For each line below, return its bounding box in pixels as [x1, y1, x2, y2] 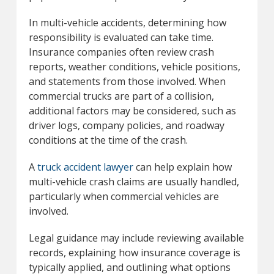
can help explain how [133, 160, 232, 174]
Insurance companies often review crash [28, 45, 214, 59]
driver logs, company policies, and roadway [28, 118, 224, 132]
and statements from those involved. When [28, 74, 226, 88]
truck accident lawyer [37, 160, 133, 174]
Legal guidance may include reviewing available [28, 231, 244, 245]
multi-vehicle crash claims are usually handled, [28, 174, 239, 188]
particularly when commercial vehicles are [28, 189, 219, 203]
